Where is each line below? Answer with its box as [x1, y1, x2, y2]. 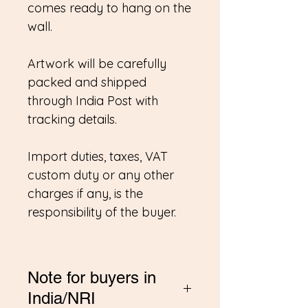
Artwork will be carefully [27, 56, 166, 71]
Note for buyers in [27, 268, 156, 287]
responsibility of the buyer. [27, 204, 176, 220]
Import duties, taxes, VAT [27, 148, 168, 164]
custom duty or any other [27, 167, 174, 183]
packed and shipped [27, 74, 146, 90]
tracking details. [27, 111, 117, 127]
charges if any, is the [27, 186, 143, 201]
